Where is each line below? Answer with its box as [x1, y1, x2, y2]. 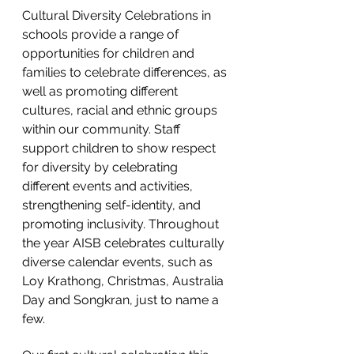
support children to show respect [22, 141, 219, 156]
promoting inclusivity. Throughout [22, 217, 222, 232]
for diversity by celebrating [22, 160, 181, 175]
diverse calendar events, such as [22, 254, 216, 269]
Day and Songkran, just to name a [22, 292, 222, 307]
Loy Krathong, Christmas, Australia [22, 273, 227, 288]
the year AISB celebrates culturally [22, 235, 228, 250]
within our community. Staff [22, 122, 183, 137]
